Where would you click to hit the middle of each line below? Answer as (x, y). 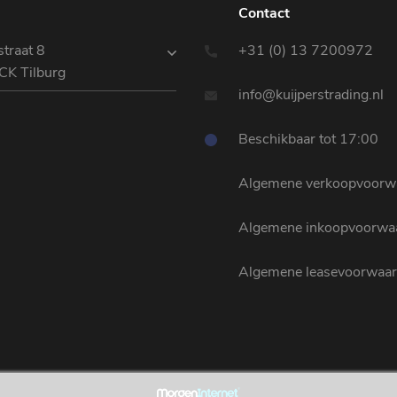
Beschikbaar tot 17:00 (307, 139)
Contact (264, 13)
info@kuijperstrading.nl (309, 95)
